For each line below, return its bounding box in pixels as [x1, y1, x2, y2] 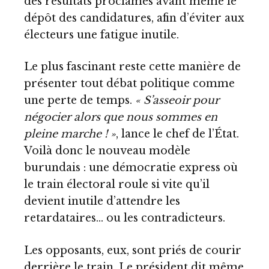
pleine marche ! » [24, 127, 116, 141]
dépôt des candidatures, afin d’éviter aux [24, 11, 244, 25]
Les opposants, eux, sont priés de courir [24, 244, 241, 258]
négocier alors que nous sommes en [24, 110, 217, 124]
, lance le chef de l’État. [116, 127, 239, 141]
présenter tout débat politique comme [24, 77, 235, 91]
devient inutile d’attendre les [24, 195, 180, 208]
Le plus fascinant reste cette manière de [24, 60, 241, 74]
